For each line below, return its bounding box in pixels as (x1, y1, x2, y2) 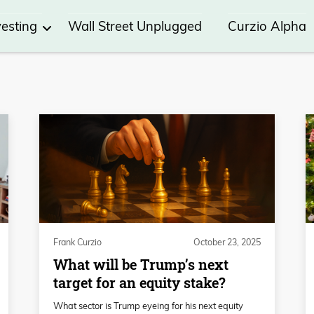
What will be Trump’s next (53, 255, 228, 275)
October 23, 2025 (193, 237, 261, 248)
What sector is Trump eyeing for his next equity (53, 300, 243, 312)
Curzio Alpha (227, 18, 306, 35)
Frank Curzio (53, 237, 102, 248)
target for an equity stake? (53, 273, 226, 293)
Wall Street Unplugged (67, 18, 202, 35)
